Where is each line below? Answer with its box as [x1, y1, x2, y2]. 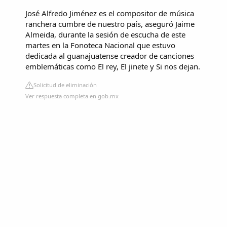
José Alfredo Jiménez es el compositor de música [25, 8, 194, 18]
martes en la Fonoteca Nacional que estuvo [25, 40, 175, 50]
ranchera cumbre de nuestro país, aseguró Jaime [25, 18, 195, 29]
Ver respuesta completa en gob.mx [25, 92, 119, 100]
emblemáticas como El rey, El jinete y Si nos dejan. [25, 61, 200, 71]
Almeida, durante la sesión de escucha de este [25, 29, 185, 40]
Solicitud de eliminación [33, 81, 97, 89]
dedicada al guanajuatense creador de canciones [25, 50, 194, 61]
